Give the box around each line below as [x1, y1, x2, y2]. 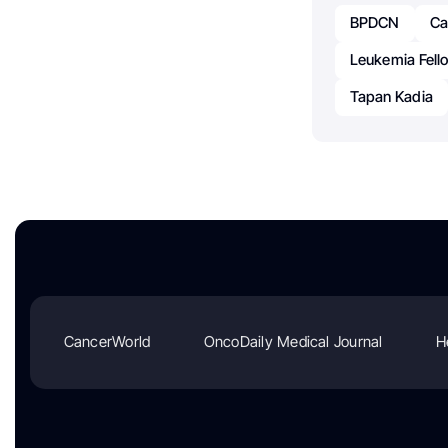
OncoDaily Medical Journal [203, 332, 383, 352]
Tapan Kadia [349, 87, 433, 106]
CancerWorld [63, 332, 151, 352]
